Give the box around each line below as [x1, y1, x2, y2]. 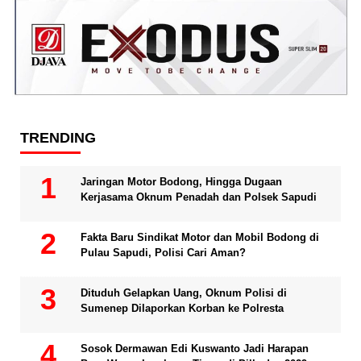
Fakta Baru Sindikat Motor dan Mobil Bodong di [81, 231, 319, 244]
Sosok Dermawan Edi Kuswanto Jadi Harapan [81, 342, 309, 355]
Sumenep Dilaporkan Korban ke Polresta [81, 302, 284, 315]
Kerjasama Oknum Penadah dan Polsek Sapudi [81, 191, 317, 204]
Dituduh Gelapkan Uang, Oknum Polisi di [81, 287, 287, 300]
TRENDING [20, 130, 96, 147]
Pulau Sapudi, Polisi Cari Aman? [81, 247, 246, 259]
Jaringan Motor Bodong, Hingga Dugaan [81, 176, 282, 189]
